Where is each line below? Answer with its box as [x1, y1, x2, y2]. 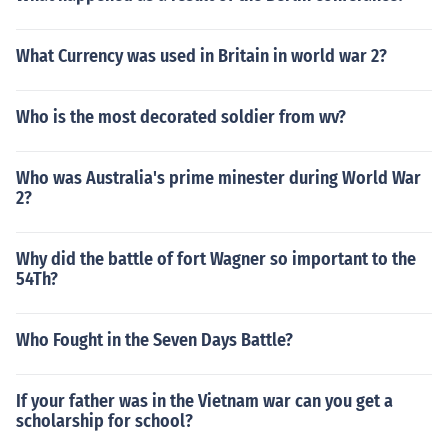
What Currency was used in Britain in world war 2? [16, 45, 387, 67]
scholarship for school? [16, 410, 193, 432]
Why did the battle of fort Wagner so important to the [16, 248, 416, 270]
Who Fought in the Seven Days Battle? [16, 329, 293, 351]
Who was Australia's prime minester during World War [16, 167, 421, 189]
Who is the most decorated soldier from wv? [16, 106, 346, 128]
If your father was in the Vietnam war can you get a [16, 390, 393, 412]
